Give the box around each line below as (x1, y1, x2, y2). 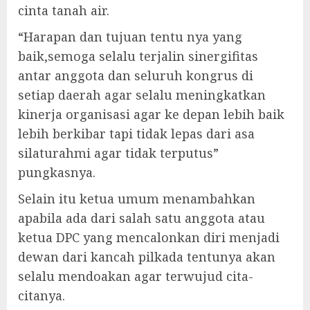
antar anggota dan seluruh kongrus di (18, 67, 253, 84)
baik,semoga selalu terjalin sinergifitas (18, 48, 258, 64)
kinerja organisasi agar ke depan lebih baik (18, 106, 284, 122)
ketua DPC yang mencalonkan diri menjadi (18, 229, 280, 246)
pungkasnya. (18, 164, 95, 181)
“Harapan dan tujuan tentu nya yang (18, 28, 242, 45)
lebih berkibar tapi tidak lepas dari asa (18, 125, 255, 142)
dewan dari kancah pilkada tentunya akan (18, 248, 275, 265)
